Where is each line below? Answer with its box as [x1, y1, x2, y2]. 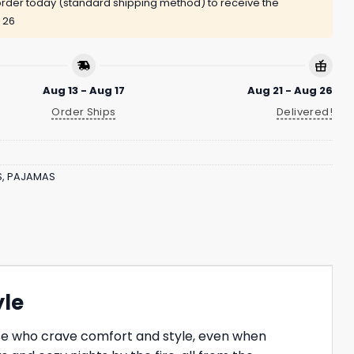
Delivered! [277, 104, 333, 119]
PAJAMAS [7, 170, 55, 184]
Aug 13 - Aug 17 [43, 82, 125, 98]
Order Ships [51, 104, 116, 119]
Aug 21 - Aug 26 [247, 82, 333, 98]
